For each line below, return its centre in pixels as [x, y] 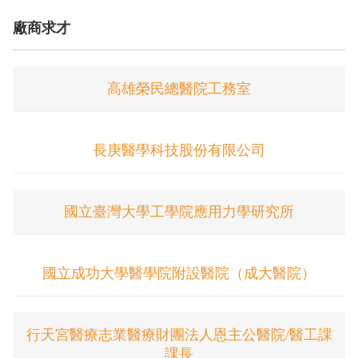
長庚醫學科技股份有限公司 [179, 151]
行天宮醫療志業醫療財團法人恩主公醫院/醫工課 [179, 335]
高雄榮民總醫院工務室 [179, 89]
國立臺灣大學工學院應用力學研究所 [179, 212]
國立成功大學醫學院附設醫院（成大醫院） [179, 274]
